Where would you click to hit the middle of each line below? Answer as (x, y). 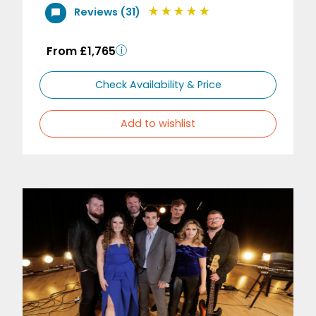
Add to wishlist (158, 124)
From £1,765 (81, 51)
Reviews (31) (107, 12)
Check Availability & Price (158, 85)
